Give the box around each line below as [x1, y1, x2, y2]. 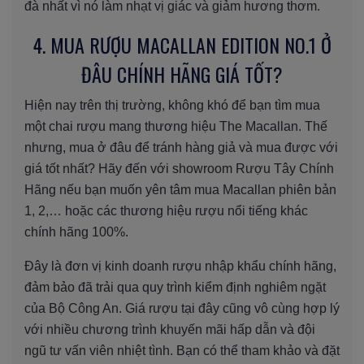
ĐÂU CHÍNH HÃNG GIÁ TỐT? [81, 58, 283, 89]
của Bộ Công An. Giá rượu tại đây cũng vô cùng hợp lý [24, 301, 340, 315]
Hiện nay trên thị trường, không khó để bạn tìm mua [24, 97, 320, 112]
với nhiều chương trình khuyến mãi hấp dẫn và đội [24, 322, 315, 336]
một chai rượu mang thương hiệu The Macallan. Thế [24, 119, 327, 133]
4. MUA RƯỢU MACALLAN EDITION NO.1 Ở [32, 29, 331, 59]
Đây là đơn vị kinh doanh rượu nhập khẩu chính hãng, [24, 258, 336, 273]
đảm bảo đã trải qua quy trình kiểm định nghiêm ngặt [24, 279, 326, 294]
